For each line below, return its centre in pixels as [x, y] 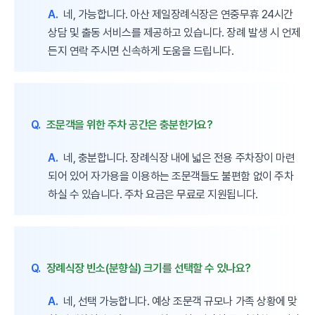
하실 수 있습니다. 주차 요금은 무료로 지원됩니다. [153, 194]
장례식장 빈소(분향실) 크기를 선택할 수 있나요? [148, 268]
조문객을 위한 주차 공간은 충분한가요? [129, 124]
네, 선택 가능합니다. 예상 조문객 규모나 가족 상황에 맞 [180, 301]
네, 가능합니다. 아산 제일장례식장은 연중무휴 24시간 [178, 14]
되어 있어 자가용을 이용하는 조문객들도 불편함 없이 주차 [171, 176]
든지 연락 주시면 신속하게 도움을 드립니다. [141, 51]
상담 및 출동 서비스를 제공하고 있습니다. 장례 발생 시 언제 [174, 32]
